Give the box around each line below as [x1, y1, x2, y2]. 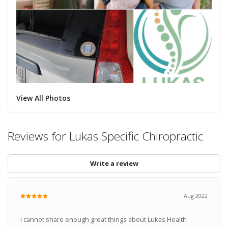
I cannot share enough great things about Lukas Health [20, 214, 187, 224]
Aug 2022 [184, 192, 208, 200]
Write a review [90, 159, 138, 168]
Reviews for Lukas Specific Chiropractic [8, 128, 203, 145]
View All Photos [16, 93, 70, 103]
